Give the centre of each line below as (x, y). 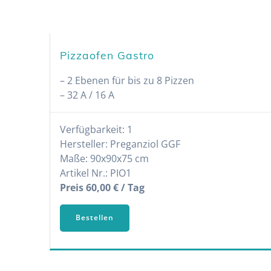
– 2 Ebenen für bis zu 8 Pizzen (127, 80)
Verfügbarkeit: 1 (96, 129)
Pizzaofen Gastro (107, 55)
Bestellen (95, 218)
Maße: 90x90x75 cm (105, 158)
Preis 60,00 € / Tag (103, 187)
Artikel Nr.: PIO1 (96, 173)
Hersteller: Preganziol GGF (120, 144)
